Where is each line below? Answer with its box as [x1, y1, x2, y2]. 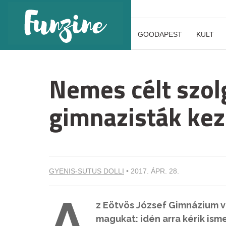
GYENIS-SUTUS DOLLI [49, 167, 124, 175]
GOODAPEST [138, 30, 182, 38]
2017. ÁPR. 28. [131, 167, 179, 175]
